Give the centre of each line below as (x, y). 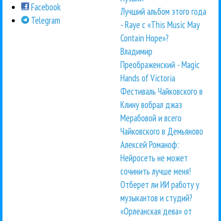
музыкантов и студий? (156, 198)
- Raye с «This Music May (160, 25)
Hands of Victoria (148, 78)
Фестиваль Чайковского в (162, 92)
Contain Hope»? (145, 38)
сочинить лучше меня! (156, 171)
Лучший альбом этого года (163, 12)
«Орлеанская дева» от (156, 211)
